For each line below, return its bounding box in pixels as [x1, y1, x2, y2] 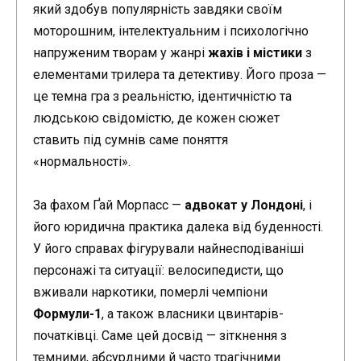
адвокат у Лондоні [185, 197, 303, 213]
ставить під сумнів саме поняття [33, 131, 228, 147]
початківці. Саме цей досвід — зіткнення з [33, 327, 287, 343]
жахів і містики [208, 44, 302, 60]
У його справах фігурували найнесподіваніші [33, 240, 304, 256]
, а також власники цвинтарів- [102, 305, 284, 322]
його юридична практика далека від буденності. [33, 218, 323, 234]
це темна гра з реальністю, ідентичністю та [33, 88, 292, 104]
